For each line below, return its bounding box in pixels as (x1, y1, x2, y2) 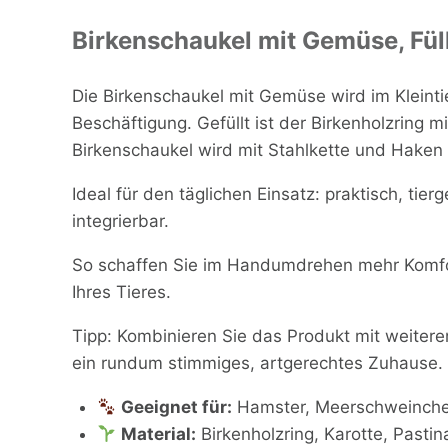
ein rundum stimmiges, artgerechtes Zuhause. (71, 352, 443, 373)
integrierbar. (71, 210, 169, 231)
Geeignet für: (121, 396, 233, 417)
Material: (121, 423, 197, 444)
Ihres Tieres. (71, 281, 171, 302)
